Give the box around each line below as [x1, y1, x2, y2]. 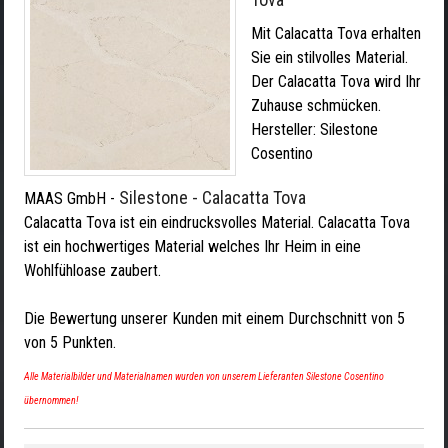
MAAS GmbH [24, 189, 106, 208]
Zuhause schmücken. [251, 96, 381, 115]
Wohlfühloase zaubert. [24, 261, 161, 280]
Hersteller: [251, 120, 320, 139]
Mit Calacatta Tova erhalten [251, 24, 421, 43]
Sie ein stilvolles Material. [251, 48, 408, 67]
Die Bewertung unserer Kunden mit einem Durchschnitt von [24, 309, 397, 328]
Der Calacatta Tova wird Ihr [251, 72, 421, 91]
